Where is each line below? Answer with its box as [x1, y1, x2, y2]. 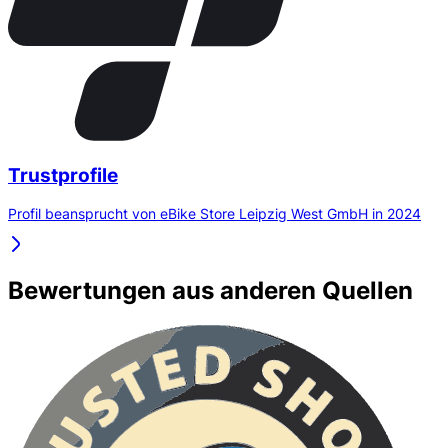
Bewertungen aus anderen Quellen [8, 276, 413, 306]
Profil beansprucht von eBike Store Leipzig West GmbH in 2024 [8, 205, 421, 223]
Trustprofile [8, 163, 118, 187]
